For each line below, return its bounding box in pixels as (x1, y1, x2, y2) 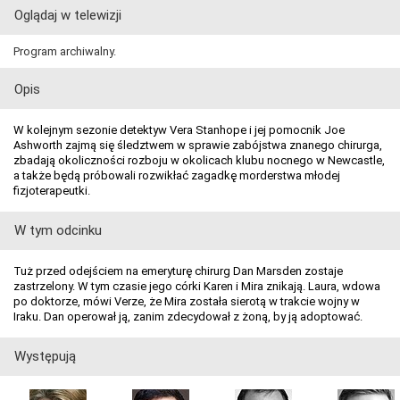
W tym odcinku (14, 222, 102, 239)
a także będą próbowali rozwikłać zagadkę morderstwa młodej (13, 169, 340, 183)
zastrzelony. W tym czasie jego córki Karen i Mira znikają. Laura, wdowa (13, 279, 380, 294)
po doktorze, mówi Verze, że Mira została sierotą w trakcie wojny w (13, 295, 360, 309)
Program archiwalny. (13, 45, 116, 59)
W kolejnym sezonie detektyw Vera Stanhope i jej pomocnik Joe (13, 123, 345, 137)
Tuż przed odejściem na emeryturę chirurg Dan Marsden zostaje (13, 264, 343, 279)
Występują (14, 348, 76, 365)
